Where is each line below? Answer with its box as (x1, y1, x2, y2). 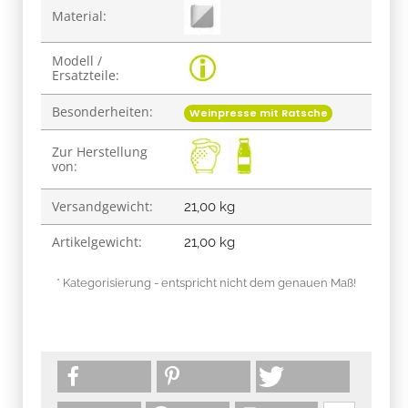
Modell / (52, 51, 102, 69)
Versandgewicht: (52, 197, 153, 215)
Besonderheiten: (52, 102, 153, 120)
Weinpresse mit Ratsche (189, 105, 328, 120)
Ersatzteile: (52, 66, 119, 84)
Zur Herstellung (52, 142, 148, 160)
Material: (52, 6, 107, 25)
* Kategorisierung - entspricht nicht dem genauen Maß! (56, 275, 356, 290)
